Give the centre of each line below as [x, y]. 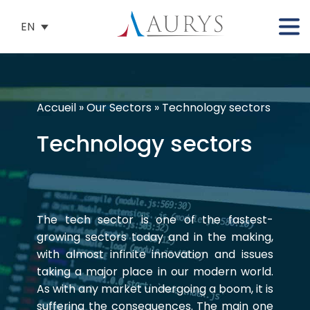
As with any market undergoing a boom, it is [155, 289]
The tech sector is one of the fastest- [155, 220]
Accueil [56, 108]
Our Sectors [119, 108]
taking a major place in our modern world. [155, 272]
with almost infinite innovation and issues [155, 254]
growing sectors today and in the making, [155, 237]
